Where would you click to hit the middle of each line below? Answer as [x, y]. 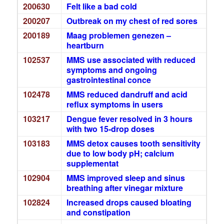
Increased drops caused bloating [129, 202]
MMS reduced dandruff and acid [127, 94]
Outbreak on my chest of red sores [132, 21]
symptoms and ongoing [111, 70]
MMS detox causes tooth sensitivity [133, 143]
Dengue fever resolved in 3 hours [129, 119]
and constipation [98, 212]
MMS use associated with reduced [131, 60]
